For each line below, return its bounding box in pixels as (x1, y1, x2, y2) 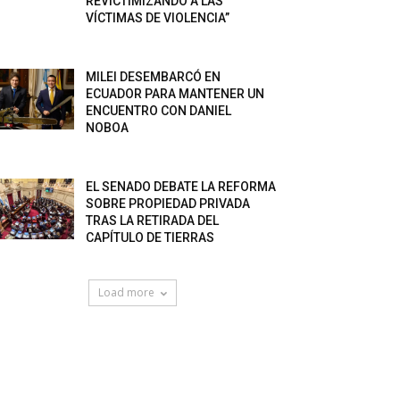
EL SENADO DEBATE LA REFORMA (86, 179, 277, 194)
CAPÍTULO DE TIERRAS (86, 230, 215, 245)
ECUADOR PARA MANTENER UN (86, 87, 265, 101)
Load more (97, 285, 154, 300)
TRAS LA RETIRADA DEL (86, 213, 220, 228)
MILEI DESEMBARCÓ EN (86, 70, 221, 84)
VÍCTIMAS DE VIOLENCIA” (86, 11, 230, 25)
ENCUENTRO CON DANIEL (86, 104, 232, 118)
